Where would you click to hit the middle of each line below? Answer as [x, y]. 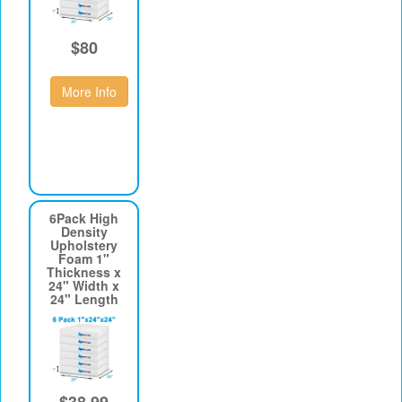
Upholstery [84, 245]
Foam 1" [84, 259]
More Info [89, 91]
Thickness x [84, 272]
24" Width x [84, 286]
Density [84, 232]
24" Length [84, 299]
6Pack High [84, 218]
